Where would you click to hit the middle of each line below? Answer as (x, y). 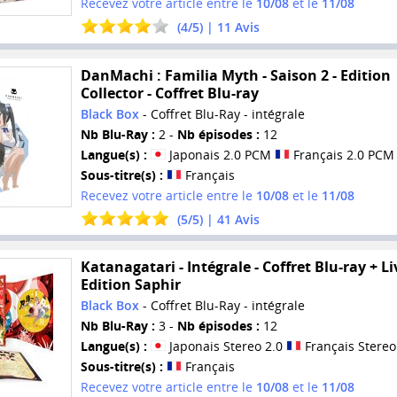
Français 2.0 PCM (342, 154)
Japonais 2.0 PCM (220, 154)
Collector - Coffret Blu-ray (169, 93)
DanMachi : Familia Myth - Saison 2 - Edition (235, 75)
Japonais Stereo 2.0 (226, 346)
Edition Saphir (130, 285)
